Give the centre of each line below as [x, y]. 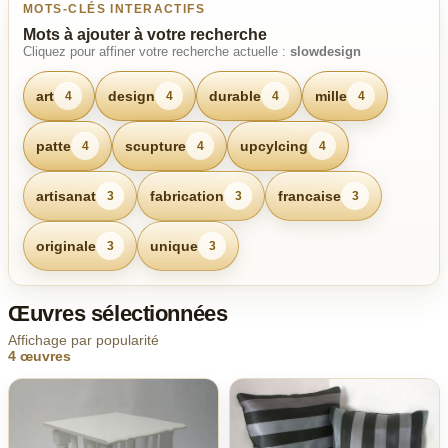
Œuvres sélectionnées [118, 313]
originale [66, 245]
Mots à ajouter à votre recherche [145, 34]
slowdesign [325, 51]
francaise [309, 195]
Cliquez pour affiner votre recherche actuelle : [156, 51]
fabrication [187, 195]
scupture [155, 145]
